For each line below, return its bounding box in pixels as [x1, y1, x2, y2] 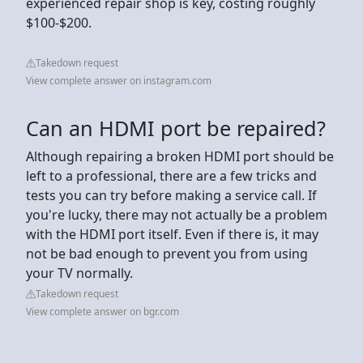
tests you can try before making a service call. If [26, 186, 317, 204]
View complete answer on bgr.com [26, 304, 179, 318]
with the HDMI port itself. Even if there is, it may [26, 224, 318, 243]
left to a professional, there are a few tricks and [26, 166, 317, 185]
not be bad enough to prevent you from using [26, 244, 308, 263]
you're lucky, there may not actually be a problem [26, 205, 327, 224]
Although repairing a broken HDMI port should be [26, 147, 334, 165]
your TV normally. [26, 263, 133, 282]
